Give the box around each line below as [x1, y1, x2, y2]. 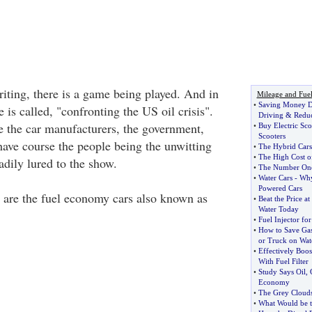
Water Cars [258, 173, 292, 182]
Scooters [258, 132, 286, 140]
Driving [258, 111, 283, 119]
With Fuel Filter [258, 257, 309, 265]
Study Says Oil [258, 267, 306, 276]
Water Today [258, 205, 299, 213]
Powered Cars [258, 184, 302, 192]
